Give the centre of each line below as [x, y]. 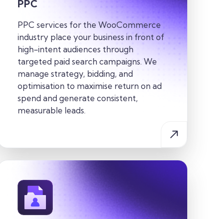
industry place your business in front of [91, 37]
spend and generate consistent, [77, 98]
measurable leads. [51, 110]
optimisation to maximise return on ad [89, 86]
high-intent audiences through [75, 49]
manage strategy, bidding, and [75, 74]
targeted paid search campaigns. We [87, 62]
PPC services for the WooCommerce [89, 25]
